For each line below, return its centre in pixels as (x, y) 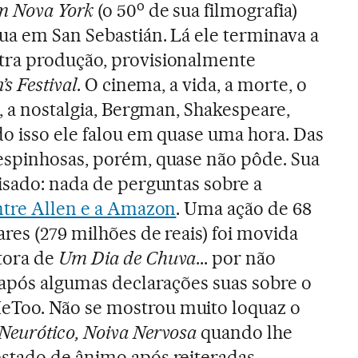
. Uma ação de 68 (244, 209)
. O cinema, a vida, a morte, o (192, 85)
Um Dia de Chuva (127, 259)
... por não (236, 259)
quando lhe (245, 333)
